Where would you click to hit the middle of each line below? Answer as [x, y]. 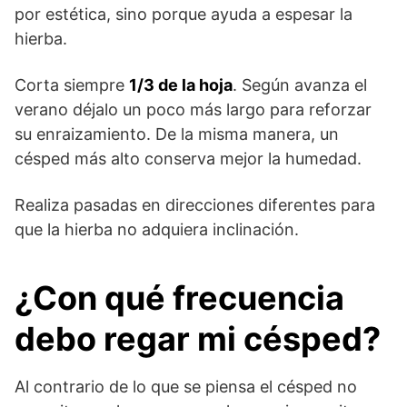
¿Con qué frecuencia [179, 298]
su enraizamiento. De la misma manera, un [177, 134]
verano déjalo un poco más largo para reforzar [193, 109]
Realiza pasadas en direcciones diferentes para [195, 205]
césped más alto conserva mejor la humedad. [188, 159]
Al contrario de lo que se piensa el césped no [186, 387]
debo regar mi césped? [198, 339]
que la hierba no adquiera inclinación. [157, 229]
